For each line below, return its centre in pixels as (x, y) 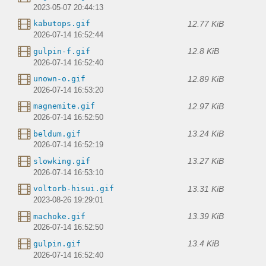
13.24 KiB (206, 134)
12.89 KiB (206, 79)
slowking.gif (62, 161)
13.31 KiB (206, 189)
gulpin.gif (57, 243)
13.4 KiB (203, 244)
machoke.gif (59, 216)
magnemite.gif (64, 106)
